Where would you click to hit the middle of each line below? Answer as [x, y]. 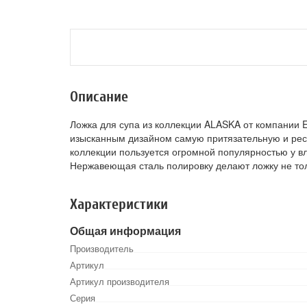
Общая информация [125, 231]
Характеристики [119, 204]
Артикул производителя [120, 281]
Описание [99, 97]
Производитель [102, 248]
